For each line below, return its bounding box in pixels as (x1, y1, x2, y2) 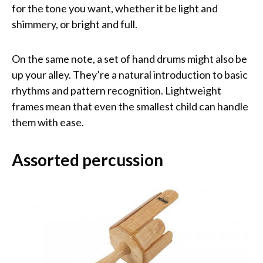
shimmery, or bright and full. (12, 18, 137, 31)
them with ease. (12, 116, 84, 129)
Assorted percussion (12, 150, 163, 170)
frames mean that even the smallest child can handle (12, 100, 248, 113)
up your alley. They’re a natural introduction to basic (12, 68, 248, 82)
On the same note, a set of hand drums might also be (12, 52, 247, 66)
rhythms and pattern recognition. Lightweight (12, 84, 221, 97)
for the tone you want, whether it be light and (12, 2, 218, 15)
